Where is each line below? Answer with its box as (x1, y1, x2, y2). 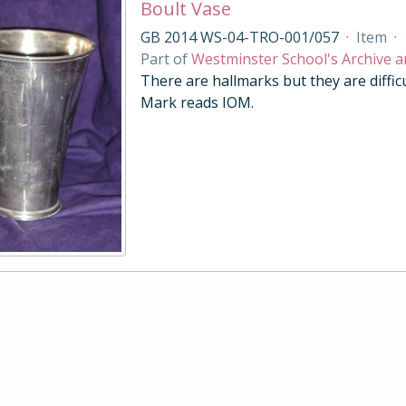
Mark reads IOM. (140, 92, 254, 112)
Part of (140, 49, 191, 69)
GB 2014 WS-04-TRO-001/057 (140, 27, 339, 47)
